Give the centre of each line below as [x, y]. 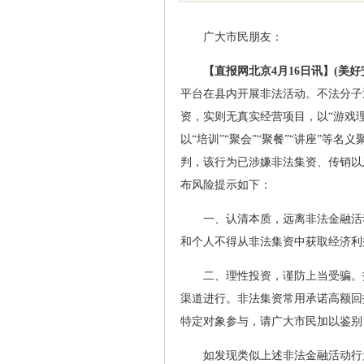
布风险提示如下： [226, 185]
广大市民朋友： [243, 37]
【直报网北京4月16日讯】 [269, 71]
